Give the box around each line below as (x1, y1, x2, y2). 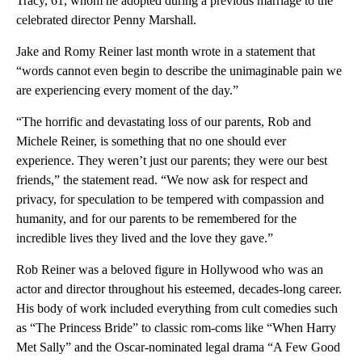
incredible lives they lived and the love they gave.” (16, 231, 273, 246)
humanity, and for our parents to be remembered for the (16, 212, 297, 226)
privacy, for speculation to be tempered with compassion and (16, 192, 324, 207)
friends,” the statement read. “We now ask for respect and (16, 173, 308, 187)
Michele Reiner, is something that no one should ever (16, 134, 286, 149)
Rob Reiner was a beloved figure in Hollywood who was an (16, 263, 323, 277)
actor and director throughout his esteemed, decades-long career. (16, 282, 342, 297)
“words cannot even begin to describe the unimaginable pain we (16, 64, 342, 78)
